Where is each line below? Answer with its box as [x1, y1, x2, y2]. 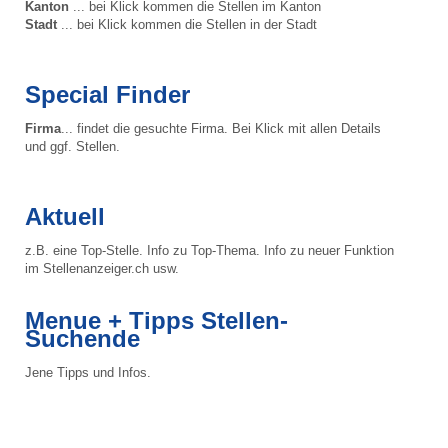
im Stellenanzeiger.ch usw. [25, 260, 179, 276]
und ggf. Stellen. [25, 138, 120, 154]
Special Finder [25, 80, 190, 108]
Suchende [25, 324, 140, 352]
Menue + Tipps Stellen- [25, 306, 288, 334]
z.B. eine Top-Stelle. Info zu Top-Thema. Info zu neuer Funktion [25, 242, 394, 258]
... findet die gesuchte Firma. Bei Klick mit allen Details [61, 120, 381, 136]
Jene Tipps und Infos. [25, 364, 151, 380]
